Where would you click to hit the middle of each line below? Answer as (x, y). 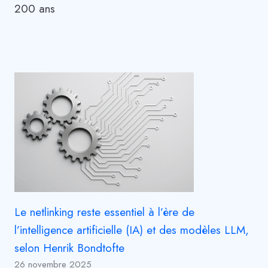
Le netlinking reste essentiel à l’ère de (104, 212)
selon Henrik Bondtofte (69, 248)
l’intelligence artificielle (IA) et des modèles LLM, (132, 230)
